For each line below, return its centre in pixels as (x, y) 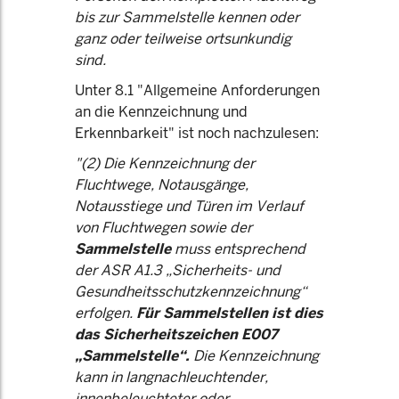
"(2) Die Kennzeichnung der (165, 163)
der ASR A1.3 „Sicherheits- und (178, 270)
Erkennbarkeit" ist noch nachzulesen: (197, 133)
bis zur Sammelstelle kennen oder (187, 17)
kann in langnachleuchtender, (171, 377)
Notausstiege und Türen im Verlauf (189, 206)
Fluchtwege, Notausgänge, (162, 185)
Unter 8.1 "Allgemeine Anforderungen (197, 90)
